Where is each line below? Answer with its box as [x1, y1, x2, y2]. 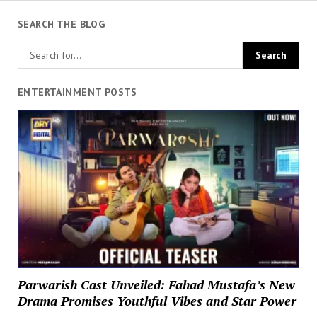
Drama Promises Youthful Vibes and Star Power [17, 292, 296, 309]
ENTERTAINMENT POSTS [17, 85, 137, 98]
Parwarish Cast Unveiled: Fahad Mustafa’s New [17, 275, 295, 293]
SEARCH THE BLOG [17, 18, 105, 30]
